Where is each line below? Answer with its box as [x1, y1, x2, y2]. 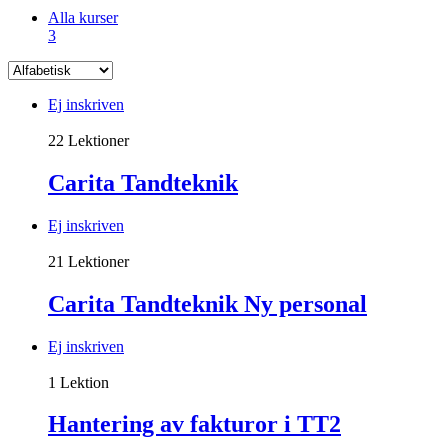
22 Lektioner [48, 131, 129, 149]
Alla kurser [48, 8, 118, 26]
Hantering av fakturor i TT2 [48, 411, 341, 438]
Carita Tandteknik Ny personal [48, 290, 367, 317]
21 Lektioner [48, 252, 129, 270]
